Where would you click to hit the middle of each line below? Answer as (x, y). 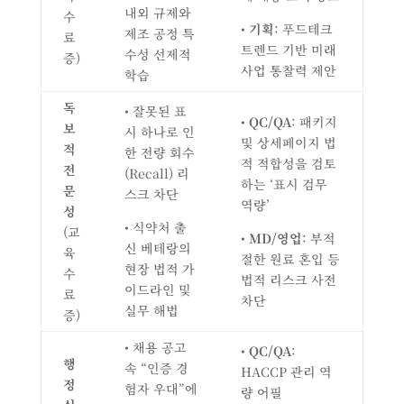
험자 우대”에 (161, 389)
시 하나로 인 (159, 132)
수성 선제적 (157, 55)
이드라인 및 (157, 290)
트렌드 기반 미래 (288, 50)
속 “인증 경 (156, 368)
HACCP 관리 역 (286, 372)
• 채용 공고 (155, 348)
